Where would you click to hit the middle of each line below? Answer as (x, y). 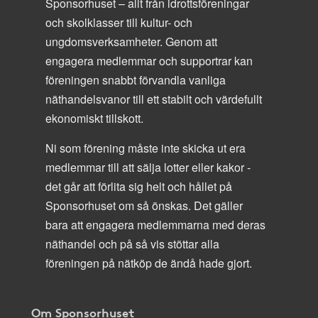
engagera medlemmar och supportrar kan (149, 60)
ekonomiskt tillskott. (94, 118)
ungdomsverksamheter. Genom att (131, 41)
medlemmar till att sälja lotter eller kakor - (148, 167)
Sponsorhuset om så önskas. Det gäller (144, 205)
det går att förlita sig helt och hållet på (139, 186)
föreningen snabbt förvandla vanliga (136, 79)
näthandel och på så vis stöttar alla (132, 243)
